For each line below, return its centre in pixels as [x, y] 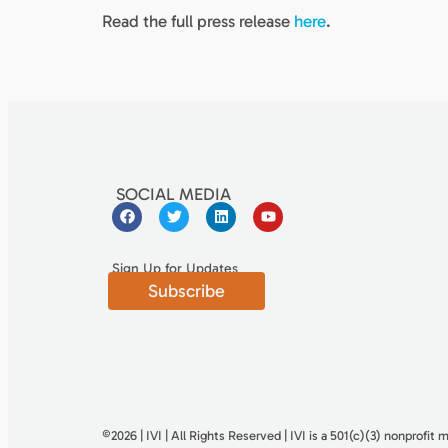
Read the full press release [198, 20]
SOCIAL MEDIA [173, 193]
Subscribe [186, 290]
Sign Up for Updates [175, 268]
